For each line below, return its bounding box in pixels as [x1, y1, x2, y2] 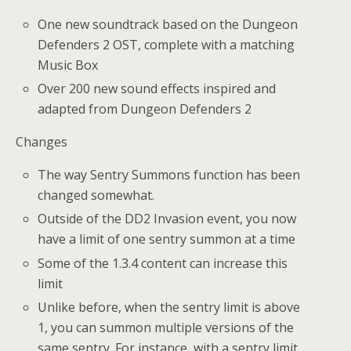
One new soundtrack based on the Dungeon [38, 16, 299, 33]
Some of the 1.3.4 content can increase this [38, 254, 288, 272]
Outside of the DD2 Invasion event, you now [38, 210, 297, 228]
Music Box [38, 56, 99, 74]
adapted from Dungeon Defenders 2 [38, 100, 252, 118]
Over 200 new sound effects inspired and [38, 80, 277, 98]
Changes [16, 133, 67, 151]
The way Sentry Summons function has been [38, 166, 301, 184]
